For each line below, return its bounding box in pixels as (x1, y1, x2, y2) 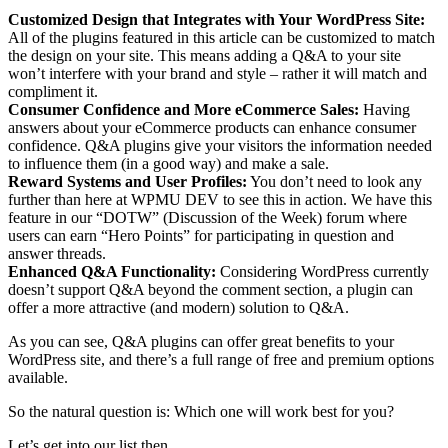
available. (8, 368, 68, 386)
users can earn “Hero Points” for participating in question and (8, 226, 394, 244)
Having (359, 100, 410, 118)
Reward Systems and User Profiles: (8, 172, 247, 190)
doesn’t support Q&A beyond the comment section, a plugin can (8, 280, 413, 298)
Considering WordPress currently (216, 262, 429, 280)
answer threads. (8, 244, 106, 262)
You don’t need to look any (247, 172, 422, 190)
